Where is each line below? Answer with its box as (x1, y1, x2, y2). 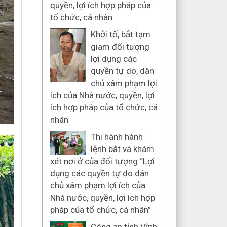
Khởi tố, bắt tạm (90, 29, 150, 40)
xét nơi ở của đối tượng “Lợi (50, 156, 155, 166)
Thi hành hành (90, 132, 143, 142)
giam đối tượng (90, 42, 149, 52)
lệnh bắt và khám (90, 144, 154, 154)
